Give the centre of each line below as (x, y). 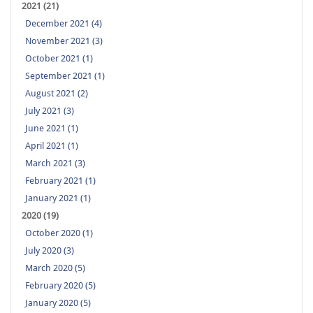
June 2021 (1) (52, 129)
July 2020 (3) (50, 251)
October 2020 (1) (59, 233)
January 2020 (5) (58, 303)
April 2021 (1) (52, 146)
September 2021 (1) (65, 76)
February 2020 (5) (60, 286)
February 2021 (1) (60, 181)
